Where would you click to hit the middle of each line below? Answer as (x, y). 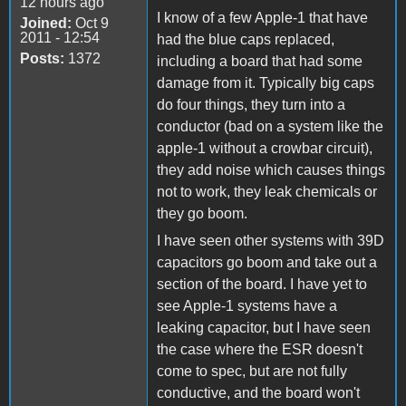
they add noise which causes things (271, 169)
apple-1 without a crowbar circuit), (265, 148)
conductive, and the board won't (258, 392)
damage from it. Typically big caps (266, 82)
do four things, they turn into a (251, 104)
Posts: (42, 58)
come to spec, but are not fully (252, 371)
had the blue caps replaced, (246, 39)
